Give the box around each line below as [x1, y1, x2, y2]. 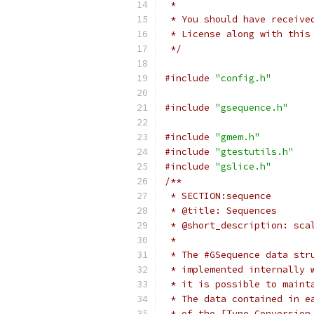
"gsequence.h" [215, 102, 288, 114]
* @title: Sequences [165, 205, 277, 217]
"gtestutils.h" [215, 146, 294, 158]
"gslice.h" [215, 161, 271, 172]
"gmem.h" [215, 131, 260, 143]
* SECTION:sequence [165, 190, 271, 202]
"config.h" [215, 72, 271, 84]
